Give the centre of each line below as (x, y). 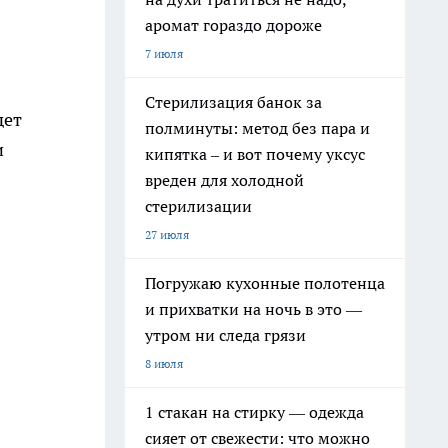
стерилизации (198, 206)
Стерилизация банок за (233, 102)
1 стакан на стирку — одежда (254, 412)
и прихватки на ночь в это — (253, 309)
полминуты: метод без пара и (257, 128)
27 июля (167, 234)
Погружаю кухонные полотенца (265, 283)
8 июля (164, 363)
